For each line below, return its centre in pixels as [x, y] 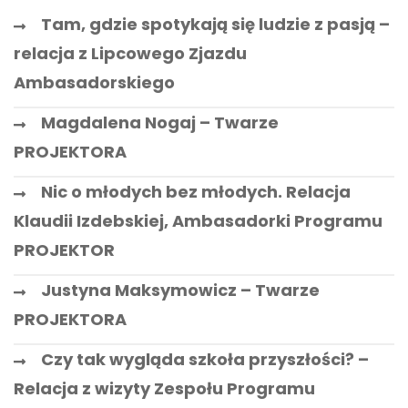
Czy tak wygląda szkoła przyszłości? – [205, 360]
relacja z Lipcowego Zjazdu [130, 54]
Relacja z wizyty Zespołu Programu [164, 389]
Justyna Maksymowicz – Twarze [180, 291]
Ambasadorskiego [94, 83]
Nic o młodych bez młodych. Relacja [196, 192]
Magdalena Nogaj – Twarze [160, 123]
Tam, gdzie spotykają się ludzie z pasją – [215, 25]
